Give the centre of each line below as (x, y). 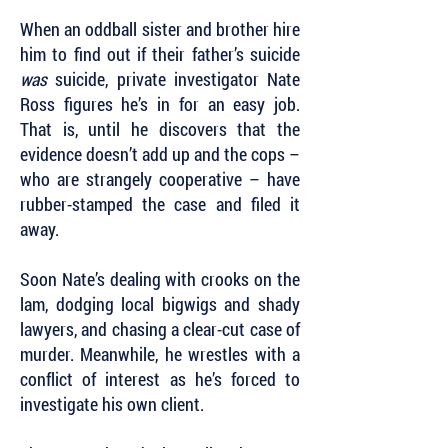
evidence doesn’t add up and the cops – (160, 154)
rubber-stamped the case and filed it (160, 204)
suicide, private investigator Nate (173, 79)
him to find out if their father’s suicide (160, 54)
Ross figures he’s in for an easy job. (160, 104)
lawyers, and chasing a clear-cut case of (160, 329)
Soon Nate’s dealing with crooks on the (160, 279)
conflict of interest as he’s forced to (160, 379)
